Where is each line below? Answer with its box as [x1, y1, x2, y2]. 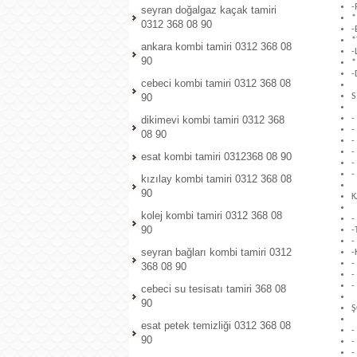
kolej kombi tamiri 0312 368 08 [141, 210, 282, 222]
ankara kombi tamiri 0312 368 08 [141, 41, 292, 53]
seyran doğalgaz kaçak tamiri [141, 4, 277, 16]
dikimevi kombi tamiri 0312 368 [141, 114, 284, 126]
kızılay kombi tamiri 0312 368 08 [141, 173, 292, 185]
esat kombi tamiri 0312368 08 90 [141, 151, 292, 163]
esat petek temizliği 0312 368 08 [141, 320, 291, 331]
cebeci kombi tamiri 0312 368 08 [141, 77, 291, 89]
